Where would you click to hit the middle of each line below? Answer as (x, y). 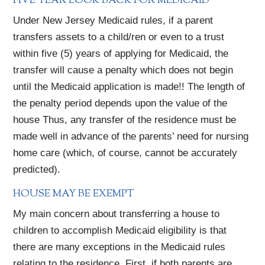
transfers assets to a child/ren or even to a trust (119, 37)
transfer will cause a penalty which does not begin (123, 70)
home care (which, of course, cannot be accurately (125, 153)
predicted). (37, 170)
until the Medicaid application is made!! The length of (129, 87)
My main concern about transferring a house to (117, 214)
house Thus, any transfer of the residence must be (125, 120)
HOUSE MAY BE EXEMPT (74, 194)
